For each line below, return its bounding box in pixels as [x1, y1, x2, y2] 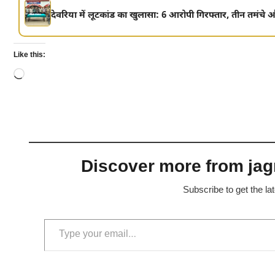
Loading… [24, 67, 77, 83]
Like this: [14, 50, 45, 60]
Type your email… [44, 210, 82, 227]
